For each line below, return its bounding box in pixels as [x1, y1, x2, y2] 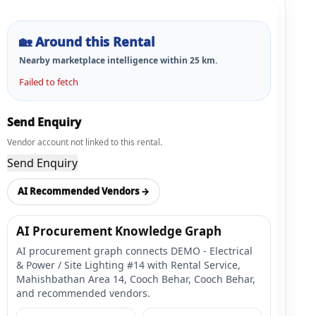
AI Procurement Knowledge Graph [16, 222, 221, 239]
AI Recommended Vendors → [18, 185, 150, 198]
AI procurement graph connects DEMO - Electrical [16, 243, 253, 257]
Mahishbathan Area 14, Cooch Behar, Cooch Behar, [16, 272, 255, 286]
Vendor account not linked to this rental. [7, 135, 162, 148]
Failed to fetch [19, 75, 78, 88]
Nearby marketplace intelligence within [19, 54, 190, 66]
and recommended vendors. [16, 286, 150, 300]
